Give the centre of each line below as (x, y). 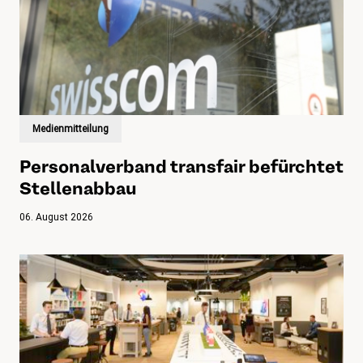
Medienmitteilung (70, 129)
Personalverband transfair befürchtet (181, 167)
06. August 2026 (56, 218)
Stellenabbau (78, 188)
